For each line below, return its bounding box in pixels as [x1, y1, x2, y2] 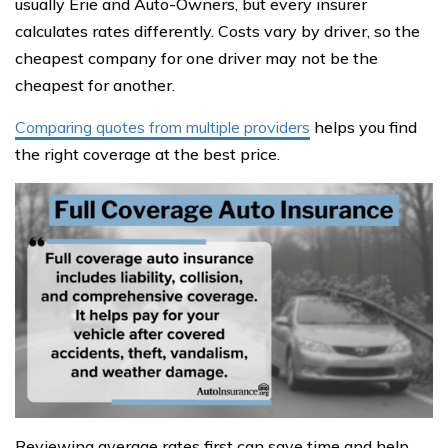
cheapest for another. [15, 74, 175, 95]
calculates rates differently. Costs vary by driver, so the [15, 20, 420, 41]
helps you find [310, 116, 417, 137]
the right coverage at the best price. [15, 143, 280, 164]
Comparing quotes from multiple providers [15, 116, 310, 137]
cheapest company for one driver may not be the [15, 47, 378, 68]
